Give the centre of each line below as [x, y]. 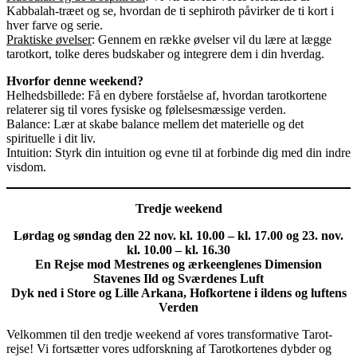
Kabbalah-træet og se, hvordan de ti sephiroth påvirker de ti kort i [170, 10]
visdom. [26, 167]
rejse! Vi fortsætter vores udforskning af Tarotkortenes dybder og [169, 348]
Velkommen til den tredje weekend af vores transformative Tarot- [169, 334]
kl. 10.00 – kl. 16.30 [178, 249]
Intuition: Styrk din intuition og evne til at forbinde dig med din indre [178, 152]
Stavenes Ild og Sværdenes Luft [178, 278]
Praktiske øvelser [49, 39]
